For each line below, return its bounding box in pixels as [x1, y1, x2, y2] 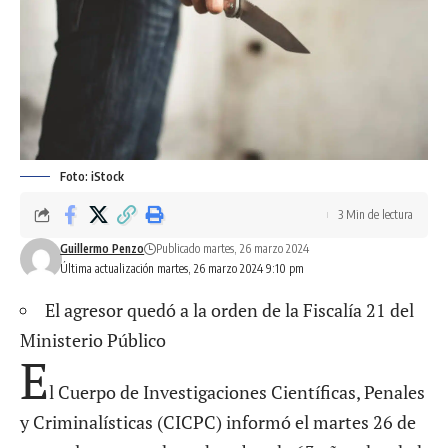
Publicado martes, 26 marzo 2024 [156, 241, 310, 256]
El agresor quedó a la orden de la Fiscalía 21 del [45, 298, 414, 322]
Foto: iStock [60, 169, 124, 184]
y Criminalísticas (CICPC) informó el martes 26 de [20, 410, 416, 434]
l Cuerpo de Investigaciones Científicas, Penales [49, 380, 425, 404]
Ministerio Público [20, 328, 166, 352]
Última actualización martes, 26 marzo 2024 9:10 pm [60, 261, 305, 276]
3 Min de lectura [338, 207, 413, 222]
